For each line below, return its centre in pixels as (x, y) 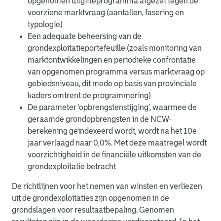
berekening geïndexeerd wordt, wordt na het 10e (112, 131)
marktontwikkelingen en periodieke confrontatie (112, 60)
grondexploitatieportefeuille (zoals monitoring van (115, 48)
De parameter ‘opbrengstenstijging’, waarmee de (112, 107)
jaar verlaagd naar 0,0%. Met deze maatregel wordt (117, 143)
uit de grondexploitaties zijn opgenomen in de (91, 198)
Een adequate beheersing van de (85, 36)
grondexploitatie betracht (72, 166)
